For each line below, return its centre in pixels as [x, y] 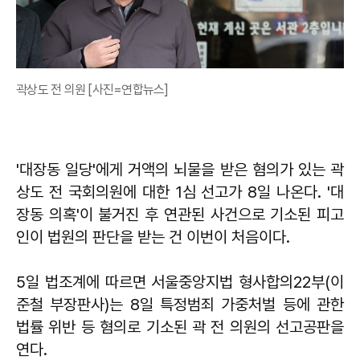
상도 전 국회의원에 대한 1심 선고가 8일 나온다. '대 [180, 192]
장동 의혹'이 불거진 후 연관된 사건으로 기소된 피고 [180, 214]
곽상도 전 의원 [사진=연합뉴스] [92, 89]
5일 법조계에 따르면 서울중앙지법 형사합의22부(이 [180, 282]
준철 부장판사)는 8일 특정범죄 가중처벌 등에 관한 [180, 304]
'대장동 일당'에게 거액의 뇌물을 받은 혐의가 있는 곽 [180, 169]
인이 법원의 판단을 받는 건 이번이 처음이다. [155, 237]
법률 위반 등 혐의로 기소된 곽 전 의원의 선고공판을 [180, 327]
